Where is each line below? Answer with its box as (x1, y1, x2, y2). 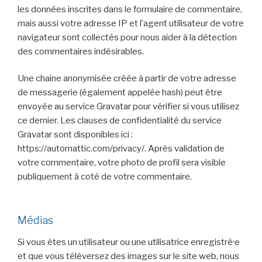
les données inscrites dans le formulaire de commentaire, (18, 4, 242, 15)
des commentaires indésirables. (18, 46, 144, 57)
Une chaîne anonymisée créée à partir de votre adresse (18, 73, 236, 84)
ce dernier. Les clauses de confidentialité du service (18, 115, 222, 126)
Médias (18, 213, 53, 226)
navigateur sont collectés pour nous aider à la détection (18, 32, 237, 43)
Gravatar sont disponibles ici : (18, 129, 133, 140)
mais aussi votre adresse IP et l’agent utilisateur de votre (18, 18, 244, 29)
